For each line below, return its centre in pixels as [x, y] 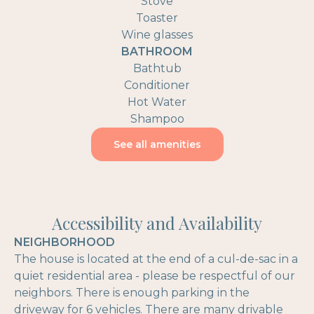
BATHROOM [157, 52]
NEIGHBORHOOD [64, 242]
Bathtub [157, 68]
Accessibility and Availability [157, 223]
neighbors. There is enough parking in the [132, 293]
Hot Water [157, 102]
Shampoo [157, 119]
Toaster [157, 18]
